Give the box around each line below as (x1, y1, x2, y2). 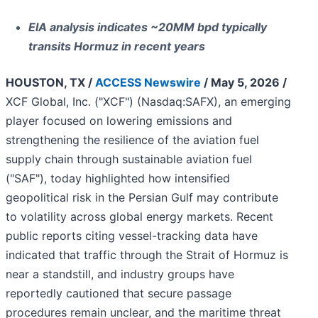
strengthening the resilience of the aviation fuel (6, 133, 259, 148)
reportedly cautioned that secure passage (6, 286, 231, 301)
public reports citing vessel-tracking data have (6, 229, 258, 243)
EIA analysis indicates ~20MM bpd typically (28, 20, 267, 35)
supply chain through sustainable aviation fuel (6, 152, 252, 167)
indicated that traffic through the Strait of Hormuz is (6, 248, 288, 263)
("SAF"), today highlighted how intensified (6, 171, 230, 186)
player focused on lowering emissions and (6, 114, 232, 128)
